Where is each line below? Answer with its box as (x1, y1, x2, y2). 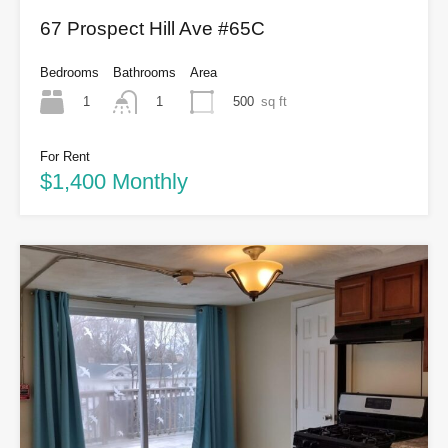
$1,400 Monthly (40, 169, 188, 195)
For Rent (40, 149, 90, 165)
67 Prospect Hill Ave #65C (40, 17, 265, 39)
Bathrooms (113, 64, 176, 80)
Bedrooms (40, 64, 99, 80)
